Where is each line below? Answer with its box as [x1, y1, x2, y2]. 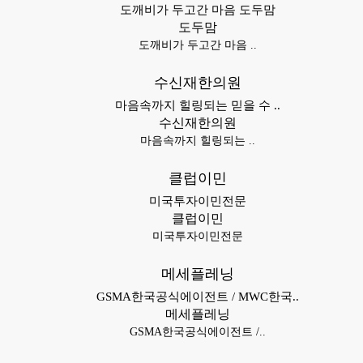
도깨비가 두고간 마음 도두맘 [120, 3, 275, 16]
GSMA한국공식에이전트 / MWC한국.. [96, 290, 299, 303]
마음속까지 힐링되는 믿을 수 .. [115, 99, 280, 112]
